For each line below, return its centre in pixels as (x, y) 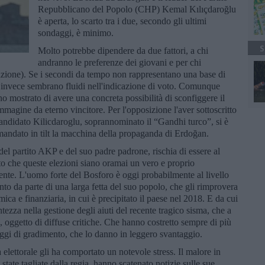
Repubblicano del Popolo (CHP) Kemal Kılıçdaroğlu (137, 9)
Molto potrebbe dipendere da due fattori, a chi (123, 50)
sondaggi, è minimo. (77, 33)
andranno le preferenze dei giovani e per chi (119, 62)
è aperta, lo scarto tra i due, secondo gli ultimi (122, 21)
